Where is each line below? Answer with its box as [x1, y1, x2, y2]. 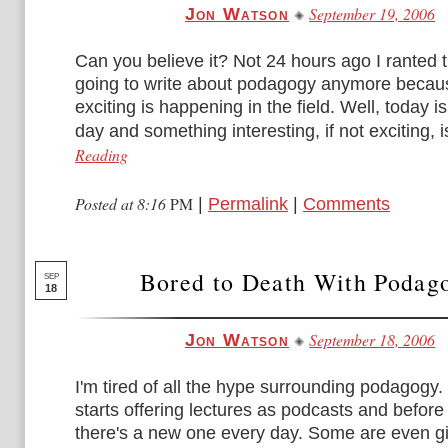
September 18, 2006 [309, 329, 436, 350]
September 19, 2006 [309, 3, 436, 24]
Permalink [208, 194, 288, 214]
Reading [75, 144, 128, 165]
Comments [303, 194, 390, 214]
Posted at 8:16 [75, 193, 170, 214]
